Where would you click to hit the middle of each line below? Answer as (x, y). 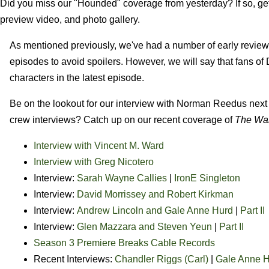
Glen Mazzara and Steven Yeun (144, 226)
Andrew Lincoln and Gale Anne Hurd (155, 210)
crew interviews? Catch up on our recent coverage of (122, 119)
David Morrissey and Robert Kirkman (155, 194)
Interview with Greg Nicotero (94, 162)
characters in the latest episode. (77, 77)
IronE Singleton (207, 178)
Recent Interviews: (74, 259)
